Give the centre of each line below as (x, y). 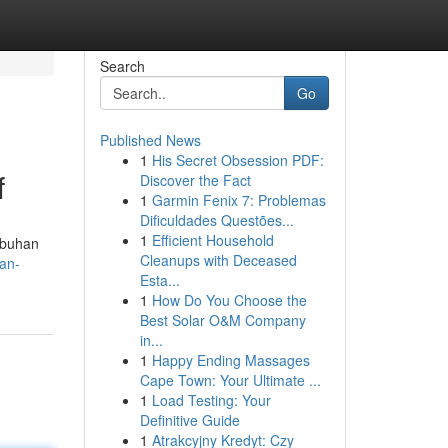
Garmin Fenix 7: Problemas (238, 200)
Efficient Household (212, 240)
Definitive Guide (189, 420)
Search (122, 66)
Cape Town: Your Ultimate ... (230, 380)
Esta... (159, 280)
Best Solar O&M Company (222, 320)
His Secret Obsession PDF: (237, 160)
